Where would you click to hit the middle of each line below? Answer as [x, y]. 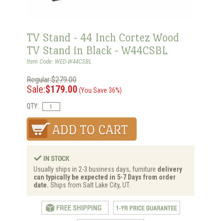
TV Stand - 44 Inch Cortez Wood [103, 37]
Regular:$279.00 [52, 80]
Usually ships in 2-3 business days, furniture [95, 169]
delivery [170, 169]
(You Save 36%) [100, 91]
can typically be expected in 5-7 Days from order [105, 177]
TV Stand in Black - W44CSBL [97, 50]
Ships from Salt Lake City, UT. [90, 185]
